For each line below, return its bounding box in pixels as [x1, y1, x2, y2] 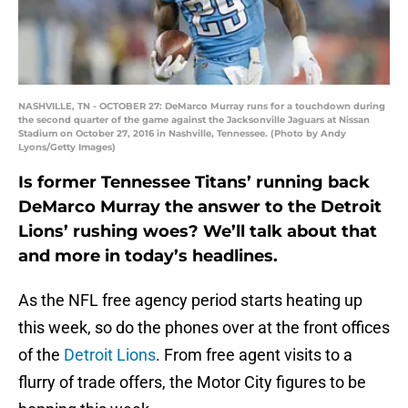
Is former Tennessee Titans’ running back [18, 172, 370, 193]
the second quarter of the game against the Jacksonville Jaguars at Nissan [18, 114, 370, 127]
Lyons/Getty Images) [18, 141, 116, 154]
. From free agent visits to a [156, 345, 352, 365]
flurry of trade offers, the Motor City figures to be [18, 372, 366, 393]
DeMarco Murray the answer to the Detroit [18, 197, 382, 218]
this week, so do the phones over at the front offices [18, 318, 390, 338]
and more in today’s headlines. [18, 246, 278, 267]
